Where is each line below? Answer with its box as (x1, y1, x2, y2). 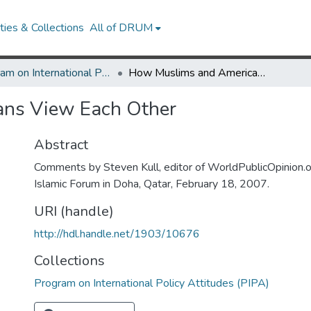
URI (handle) (34, 202, 114, 221)
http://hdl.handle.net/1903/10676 (34, 226, 200, 242)
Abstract (34, 135, 88, 154)
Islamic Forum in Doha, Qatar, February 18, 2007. (34, 176, 269, 192)
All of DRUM (90, 20, 153, 35)
